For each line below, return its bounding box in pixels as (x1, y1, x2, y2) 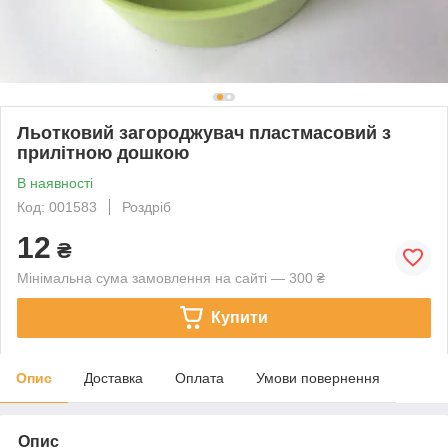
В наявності (17, 174, 93, 191)
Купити (210, 308, 268, 326)
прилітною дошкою (17, 142, 189, 163)
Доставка (84, 369, 143, 386)
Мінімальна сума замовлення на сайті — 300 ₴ (17, 269, 325, 286)
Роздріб (122, 198, 171, 215)
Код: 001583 (17, 198, 97, 215)
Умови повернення (256, 369, 380, 386)
